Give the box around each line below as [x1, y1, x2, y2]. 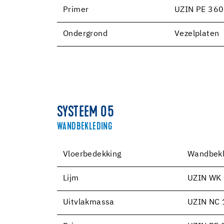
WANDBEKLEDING [57, 121, 112, 132]
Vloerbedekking [63, 150, 121, 158]
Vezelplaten [174, 29, 219, 38]
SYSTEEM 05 [57, 105, 114, 120]
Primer [63, 5, 89, 14]
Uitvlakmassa [63, 198, 114, 206]
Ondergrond [63, 29, 107, 38]
